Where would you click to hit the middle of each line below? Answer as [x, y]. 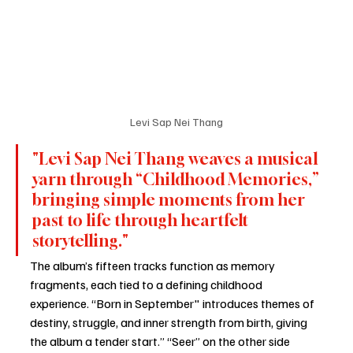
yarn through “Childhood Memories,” [177, 179]
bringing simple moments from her [170, 199]
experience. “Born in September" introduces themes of [173, 303]
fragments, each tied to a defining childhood [147, 284]
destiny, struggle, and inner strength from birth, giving [170, 322]
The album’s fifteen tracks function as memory [154, 265]
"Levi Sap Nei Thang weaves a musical [176, 158]
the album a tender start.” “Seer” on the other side [161, 341]
